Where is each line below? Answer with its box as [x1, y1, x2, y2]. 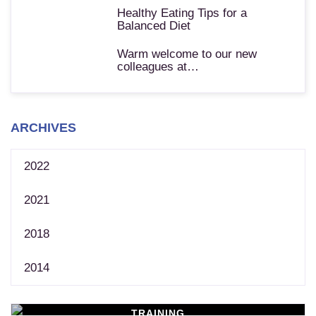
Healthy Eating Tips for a [117, 6, 247, 20]
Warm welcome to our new [117, 47, 257, 61]
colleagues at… [117, 60, 199, 74]
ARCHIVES [11, 121, 76, 135]
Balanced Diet [117, 19, 190, 33]
